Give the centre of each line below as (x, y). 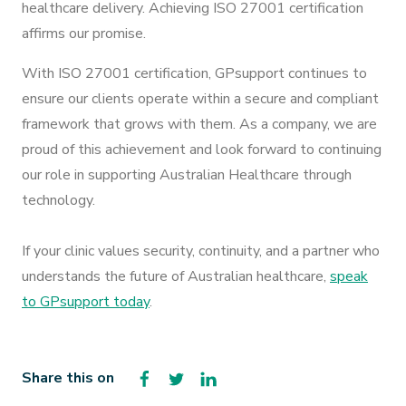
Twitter (209, 377)
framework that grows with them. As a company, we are (199, 124)
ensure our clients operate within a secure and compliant (200, 99)
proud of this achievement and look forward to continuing (202, 150)
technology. (58, 200)
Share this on (68, 378)
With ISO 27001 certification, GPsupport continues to (194, 73)
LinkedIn (242, 377)
